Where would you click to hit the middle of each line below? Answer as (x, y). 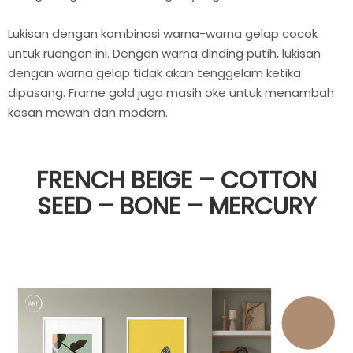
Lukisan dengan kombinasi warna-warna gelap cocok (163, 34)
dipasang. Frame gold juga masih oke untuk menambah (171, 93)
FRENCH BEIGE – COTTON (176, 181)
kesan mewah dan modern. (88, 113)
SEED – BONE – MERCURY (176, 207)
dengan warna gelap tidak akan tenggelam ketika (154, 73)
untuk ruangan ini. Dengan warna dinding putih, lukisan (164, 54)
